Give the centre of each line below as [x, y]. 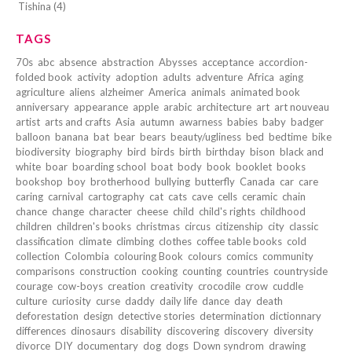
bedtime [288, 137]
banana [72, 137]
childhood [283, 212]
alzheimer [122, 92]
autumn [157, 122]
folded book [44, 77]
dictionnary [295, 316]
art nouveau [302, 107]
